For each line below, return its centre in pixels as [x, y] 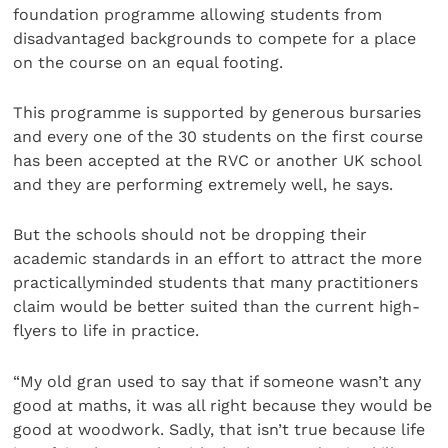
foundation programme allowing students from [198, 14]
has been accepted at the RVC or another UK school [217, 160]
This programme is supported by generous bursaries [217, 112]
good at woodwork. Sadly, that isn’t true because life [219, 429]
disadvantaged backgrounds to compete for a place [215, 38]
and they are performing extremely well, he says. [203, 184]
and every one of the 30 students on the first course [218, 136]
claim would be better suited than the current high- [217, 307]
